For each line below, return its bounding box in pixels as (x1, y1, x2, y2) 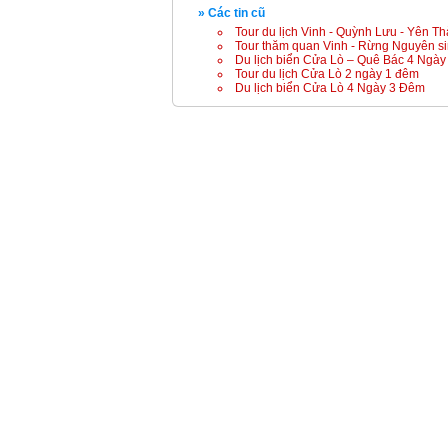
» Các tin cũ (198, 6, 265, 20)
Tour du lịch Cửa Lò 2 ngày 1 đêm (235, 67, 419, 81)
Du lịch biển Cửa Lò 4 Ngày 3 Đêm (235, 81, 425, 95)
